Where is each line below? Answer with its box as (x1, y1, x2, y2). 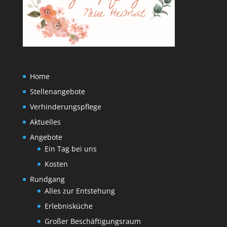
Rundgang (29, 174, 65, 184)
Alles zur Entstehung (44, 186, 115, 196)
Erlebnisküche (44, 201, 93, 211)
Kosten (44, 159, 68, 169)
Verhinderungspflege (29, 102, 101, 112)
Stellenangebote (29, 87, 85, 97)
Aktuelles (29, 117, 61, 127)
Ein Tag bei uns (44, 144, 97, 154)
